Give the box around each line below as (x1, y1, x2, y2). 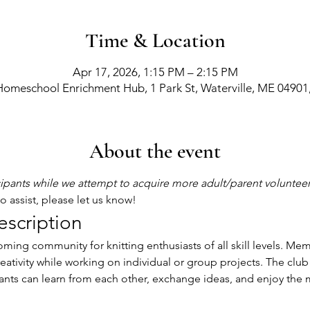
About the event (89, 138, 221, 164)
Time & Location (84, 27, 226, 53)
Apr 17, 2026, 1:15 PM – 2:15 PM (72, 64, 238, 79)
